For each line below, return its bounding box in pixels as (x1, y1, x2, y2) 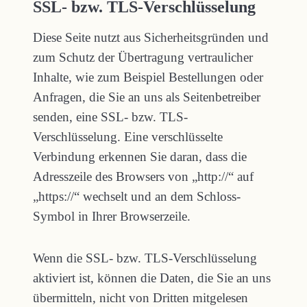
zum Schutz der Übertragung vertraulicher (33, 50, 253, 64)
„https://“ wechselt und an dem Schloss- (33, 189, 241, 204)
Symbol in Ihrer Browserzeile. (33, 209, 191, 223)
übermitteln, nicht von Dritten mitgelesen (33, 291, 248, 305)
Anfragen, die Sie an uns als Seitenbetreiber (33, 90, 260, 104)
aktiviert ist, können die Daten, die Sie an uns (33, 271, 271, 285)
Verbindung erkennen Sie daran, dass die (33, 149, 247, 164)
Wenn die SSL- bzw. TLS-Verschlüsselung (33, 251, 257, 265)
